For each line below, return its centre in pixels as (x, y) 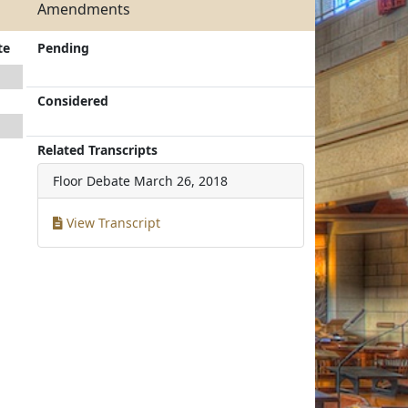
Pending (64, 48)
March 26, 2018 (181, 181)
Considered (73, 101)
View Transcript (112, 223)
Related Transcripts (98, 150)
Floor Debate (92, 181)
